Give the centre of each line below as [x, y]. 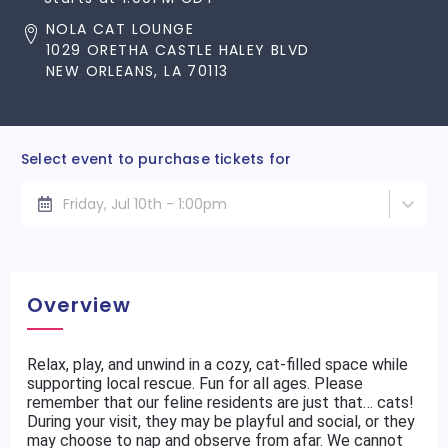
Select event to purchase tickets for [156, 159]
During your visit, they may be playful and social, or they [221, 421]
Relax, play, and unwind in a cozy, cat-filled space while [218, 364]
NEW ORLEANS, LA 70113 [137, 71]
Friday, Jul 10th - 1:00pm [145, 203]
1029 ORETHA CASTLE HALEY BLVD [178, 50]
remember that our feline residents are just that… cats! [221, 402]
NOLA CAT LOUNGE [120, 29]
